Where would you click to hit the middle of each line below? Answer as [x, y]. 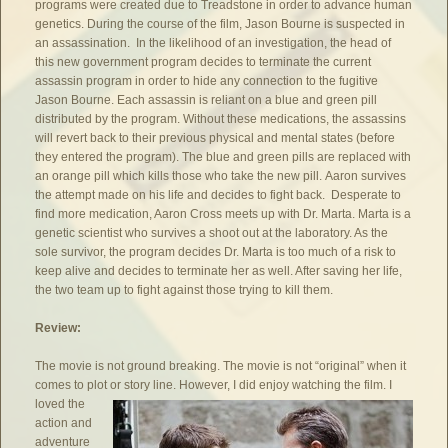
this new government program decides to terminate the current [203, 61]
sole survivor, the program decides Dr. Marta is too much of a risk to [216, 251]
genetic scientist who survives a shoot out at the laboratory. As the [212, 232]
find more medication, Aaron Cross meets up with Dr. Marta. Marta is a [223, 213]
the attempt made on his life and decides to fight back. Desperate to [218, 194]
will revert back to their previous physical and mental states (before [215, 137]
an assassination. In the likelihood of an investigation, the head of [213, 42]
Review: [60, 327]
